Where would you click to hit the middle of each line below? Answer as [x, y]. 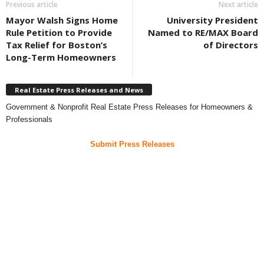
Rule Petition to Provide [59, 33]
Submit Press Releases [132, 144]
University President [212, 20]
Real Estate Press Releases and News [79, 90]
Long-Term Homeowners [61, 57]
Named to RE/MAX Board [203, 33]
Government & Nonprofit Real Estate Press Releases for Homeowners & [129, 107]
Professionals [29, 119]
